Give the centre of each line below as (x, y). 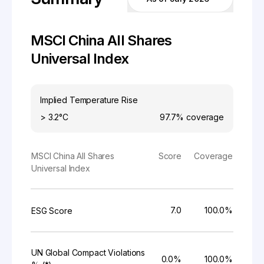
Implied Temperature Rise (89, 100)
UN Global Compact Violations (88, 253)
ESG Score (52, 211)
